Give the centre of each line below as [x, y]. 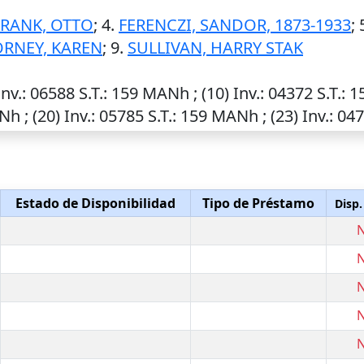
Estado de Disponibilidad [95, 203]
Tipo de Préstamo [258, 203]
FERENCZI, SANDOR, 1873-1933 [235, 25]
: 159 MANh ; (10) [168, 93]
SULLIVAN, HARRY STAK [215, 48]
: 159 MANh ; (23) [237, 116]
